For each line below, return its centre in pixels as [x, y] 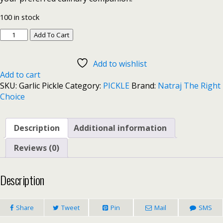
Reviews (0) [37, 148]
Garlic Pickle [41, 86]
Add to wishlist [120, 64]
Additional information [120, 128]
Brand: [145, 86]
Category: [84, 86]
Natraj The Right [189, 86]
